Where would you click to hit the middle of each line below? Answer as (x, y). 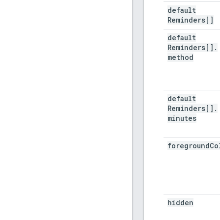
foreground (189, 145)
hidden (180, 202)
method (180, 57)
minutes (182, 118)
